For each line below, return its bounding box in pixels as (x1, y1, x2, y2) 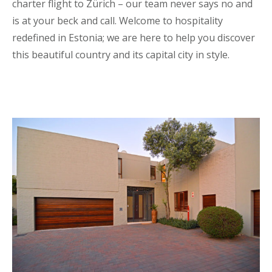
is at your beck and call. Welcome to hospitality (12, 13, 223, 27)
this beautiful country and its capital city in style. (12, 47, 229, 61)
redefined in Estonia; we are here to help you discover (12, 30, 255, 44)
